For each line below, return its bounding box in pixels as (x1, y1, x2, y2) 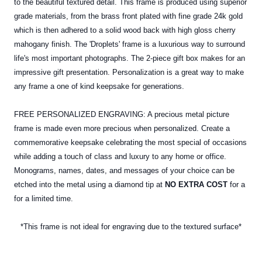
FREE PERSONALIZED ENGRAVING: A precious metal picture (14, 110, 229, 119)
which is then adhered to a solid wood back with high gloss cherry (14, 26, 236, 35)
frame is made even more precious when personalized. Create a (14, 124, 230, 133)
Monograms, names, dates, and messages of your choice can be (14, 166, 235, 175)
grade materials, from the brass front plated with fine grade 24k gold (14, 12, 243, 21)
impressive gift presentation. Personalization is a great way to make (14, 68, 244, 77)
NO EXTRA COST (165, 180, 227, 189)
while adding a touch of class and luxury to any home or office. (14, 152, 226, 161)
